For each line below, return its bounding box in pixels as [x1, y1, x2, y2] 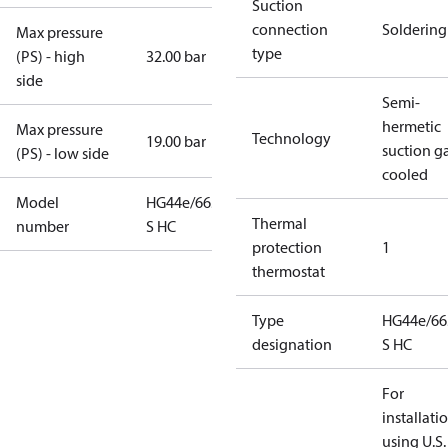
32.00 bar [146, 46, 206, 66]
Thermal [252, 213, 307, 233]
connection [252, 19, 328, 39]
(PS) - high [16, 46, 85, 66]
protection [252, 237, 322, 257]
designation [252, 334, 332, 354]
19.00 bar [146, 131, 206, 151]
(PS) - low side [16, 143, 109, 163]
